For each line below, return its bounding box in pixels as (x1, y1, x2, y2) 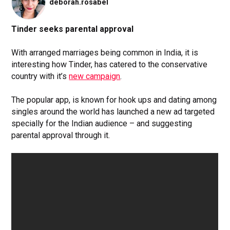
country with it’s (11, 71, 69, 81)
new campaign (69, 71, 121, 81)
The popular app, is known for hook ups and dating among (11, 94, 217, 105)
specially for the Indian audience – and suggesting (11, 118, 193, 128)
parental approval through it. (11, 130, 110, 140)
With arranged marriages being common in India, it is (11, 47, 199, 57)
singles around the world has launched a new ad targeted (11, 106, 215, 117)
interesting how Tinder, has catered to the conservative (11, 59, 208, 69)
